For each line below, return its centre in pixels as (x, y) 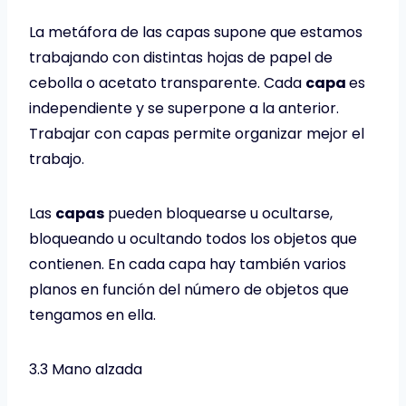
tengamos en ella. (92, 314)
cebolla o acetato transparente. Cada (167, 82)
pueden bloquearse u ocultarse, (218, 213)
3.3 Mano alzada (86, 369)
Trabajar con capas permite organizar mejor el (197, 133)
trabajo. (57, 159)
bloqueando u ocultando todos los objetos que (193, 238)
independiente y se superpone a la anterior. (184, 108)
